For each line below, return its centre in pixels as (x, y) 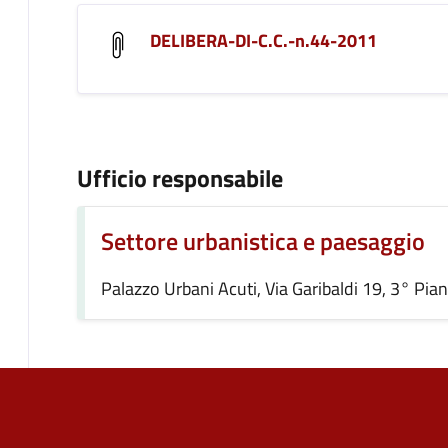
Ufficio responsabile (180, 178)
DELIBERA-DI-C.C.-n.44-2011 (263, 40)
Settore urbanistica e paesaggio (263, 241)
